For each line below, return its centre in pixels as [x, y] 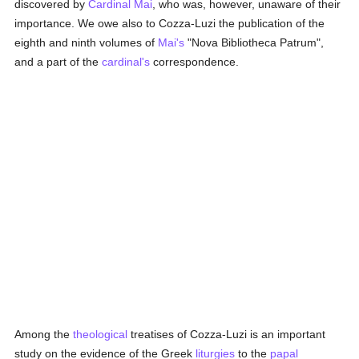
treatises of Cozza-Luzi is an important [227, 334]
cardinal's [126, 62]
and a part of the [58, 62]
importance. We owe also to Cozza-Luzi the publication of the [170, 23]
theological [101, 334]
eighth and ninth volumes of [87, 42]
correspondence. [195, 62]
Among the [44, 334]
